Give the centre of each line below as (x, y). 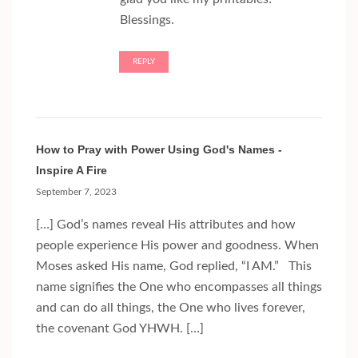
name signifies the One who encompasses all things (179, 287)
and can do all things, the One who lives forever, (171, 308)
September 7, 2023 (76, 192)
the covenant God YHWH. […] (120, 329)
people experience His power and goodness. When (177, 246)
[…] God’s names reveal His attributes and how (166, 225)
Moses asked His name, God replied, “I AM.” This (174, 267)
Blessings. (147, 20)
